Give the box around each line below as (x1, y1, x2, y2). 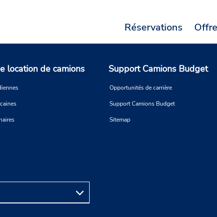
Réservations (124, 21, 183, 34)
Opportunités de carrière (109, 84, 172, 92)
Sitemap (109, 116, 130, 124)
